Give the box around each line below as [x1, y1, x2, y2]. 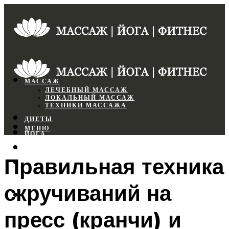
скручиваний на [4, 179, 171, 206]
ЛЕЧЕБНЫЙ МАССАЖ [45, 86, 128, 94]
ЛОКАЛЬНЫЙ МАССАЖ [45, 94, 134, 102]
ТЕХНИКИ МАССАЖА [45, 102, 127, 109]
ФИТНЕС [25, 160, 58, 168]
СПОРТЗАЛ [25, 145, 66, 153]
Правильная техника [4, 152, 224, 179]
